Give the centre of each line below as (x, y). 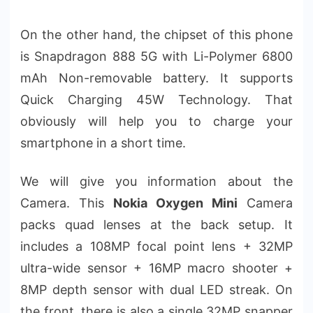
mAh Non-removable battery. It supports (156, 78)
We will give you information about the (156, 181)
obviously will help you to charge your (156, 121)
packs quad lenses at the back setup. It (156, 224)
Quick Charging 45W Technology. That (156, 99)
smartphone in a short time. (103, 143)
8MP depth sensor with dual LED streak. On (156, 289)
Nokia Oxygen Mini (175, 203)
